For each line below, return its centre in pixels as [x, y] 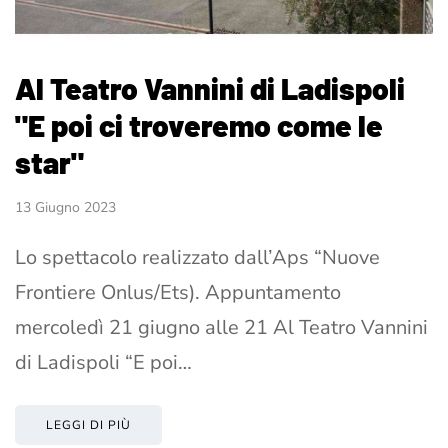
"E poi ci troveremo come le [199, 124]
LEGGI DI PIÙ [88, 424]
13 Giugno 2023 [65, 207]
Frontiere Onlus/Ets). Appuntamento [178, 292]
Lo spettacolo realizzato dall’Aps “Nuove [197, 257]
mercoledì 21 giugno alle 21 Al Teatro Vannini [221, 327]
